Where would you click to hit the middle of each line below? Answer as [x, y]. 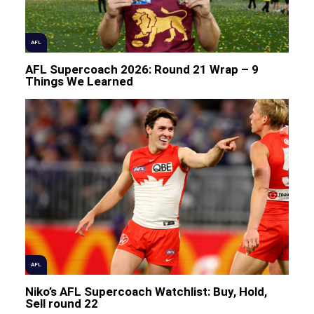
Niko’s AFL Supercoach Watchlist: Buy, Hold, [146, 291]
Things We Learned [79, 82]
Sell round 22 [61, 303]
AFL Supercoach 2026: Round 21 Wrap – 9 [142, 70]
